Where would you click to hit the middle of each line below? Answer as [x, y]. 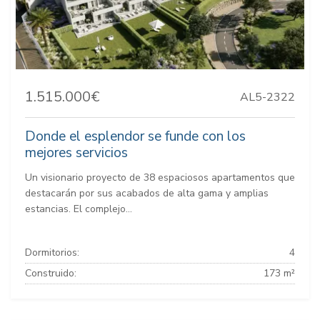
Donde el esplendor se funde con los [135, 137]
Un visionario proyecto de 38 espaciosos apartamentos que [160, 178]
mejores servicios [76, 153]
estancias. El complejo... [79, 209]
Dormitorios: [52, 253]
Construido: [51, 274]
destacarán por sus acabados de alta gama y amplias [147, 194]
